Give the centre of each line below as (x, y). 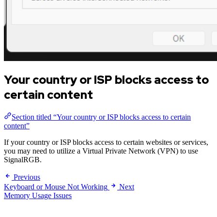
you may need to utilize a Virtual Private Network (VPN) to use (101, 151)
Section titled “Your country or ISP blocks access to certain (101, 117)
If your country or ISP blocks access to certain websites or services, (106, 142)
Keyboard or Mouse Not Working (56, 187)
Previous (27, 177)
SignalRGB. (23, 160)
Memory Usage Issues (38, 196)
